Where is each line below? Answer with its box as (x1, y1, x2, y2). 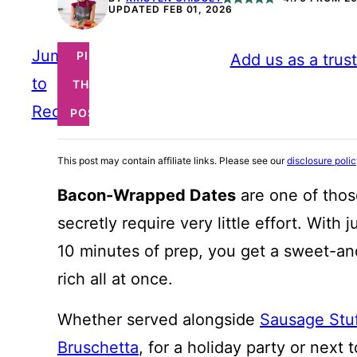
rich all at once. (57, 269, 173, 289)
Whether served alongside (57, 310, 260, 330)
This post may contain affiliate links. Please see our (57, 155, 287, 167)
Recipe (31, 102, 84, 122)
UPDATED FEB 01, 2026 (108, 3, 233, 16)
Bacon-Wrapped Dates (57, 186, 236, 206)
